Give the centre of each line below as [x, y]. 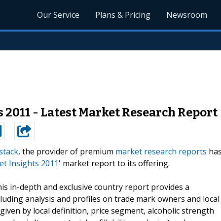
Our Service [58, 15]
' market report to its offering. [114, 163]
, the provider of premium [67, 151]
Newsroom [187, 15]
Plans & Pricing [123, 15]
